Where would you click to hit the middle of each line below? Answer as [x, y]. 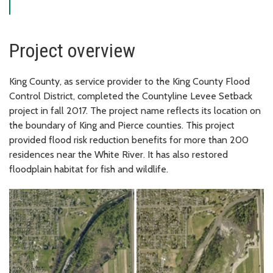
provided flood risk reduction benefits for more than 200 [129, 140]
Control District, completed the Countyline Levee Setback [131, 96]
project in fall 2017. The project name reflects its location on [135, 110]
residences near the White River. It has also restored [119, 154]
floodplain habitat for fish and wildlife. [90, 169]
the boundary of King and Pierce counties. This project [122, 125]
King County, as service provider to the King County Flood [129, 81]
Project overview [72, 50]
